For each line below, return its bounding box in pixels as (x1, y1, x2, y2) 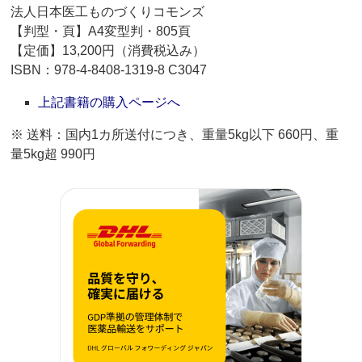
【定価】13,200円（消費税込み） (11, 44, 206, 58)
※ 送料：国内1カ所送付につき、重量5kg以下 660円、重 (11, 128, 339, 142)
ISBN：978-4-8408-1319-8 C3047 (11, 63, 208, 78)
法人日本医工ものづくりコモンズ (11, 5, 205, 19)
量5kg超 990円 (11, 147, 96, 162)
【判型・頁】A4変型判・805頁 (11, 24, 192, 39)
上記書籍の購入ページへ (38, 95, 181, 110)
